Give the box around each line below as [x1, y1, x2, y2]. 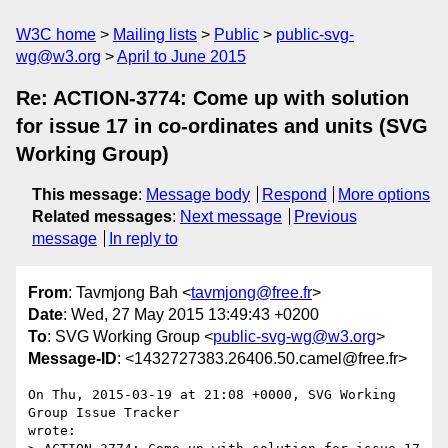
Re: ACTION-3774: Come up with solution [16, 87, 409, 109]
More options [338, 186, 431, 203]
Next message [180, 208, 282, 225]
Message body [146, 186, 250, 203]
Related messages [32, 208, 172, 225]
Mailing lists [113, 26, 197, 43]
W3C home [16, 26, 96, 43]
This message [32, 186, 138, 203]
